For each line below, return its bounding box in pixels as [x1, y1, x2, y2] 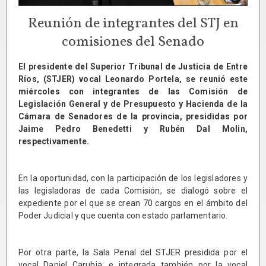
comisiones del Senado [62, 32, 204, 53]
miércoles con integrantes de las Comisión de [18, 87, 248, 97]
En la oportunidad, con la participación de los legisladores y [18, 173, 248, 183]
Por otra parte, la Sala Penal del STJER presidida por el [18, 248, 248, 258]
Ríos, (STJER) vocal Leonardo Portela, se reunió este [18, 74, 248, 84]
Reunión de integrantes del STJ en [27, 14, 239, 34]
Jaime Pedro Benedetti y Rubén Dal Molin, [18, 124, 248, 134]
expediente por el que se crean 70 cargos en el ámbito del [18, 198, 248, 208]
